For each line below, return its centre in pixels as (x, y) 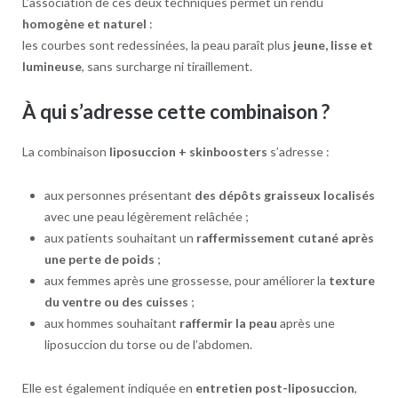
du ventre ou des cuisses (116, 302)
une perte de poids (99, 259)
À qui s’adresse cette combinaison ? (175, 112)
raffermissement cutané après (285, 238)
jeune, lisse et (333, 45)
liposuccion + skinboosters (188, 152)
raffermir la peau (228, 323)
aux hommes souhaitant (111, 323)
